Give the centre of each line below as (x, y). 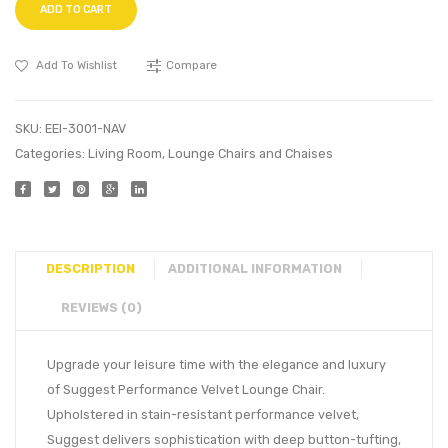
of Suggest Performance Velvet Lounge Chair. (186, 390)
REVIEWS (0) (101, 308)
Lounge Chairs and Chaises (250, 154)
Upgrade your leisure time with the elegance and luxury (216, 365)
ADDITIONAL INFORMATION (255, 269)
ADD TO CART (76, 10)
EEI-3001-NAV (85, 129)
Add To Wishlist (76, 65)
